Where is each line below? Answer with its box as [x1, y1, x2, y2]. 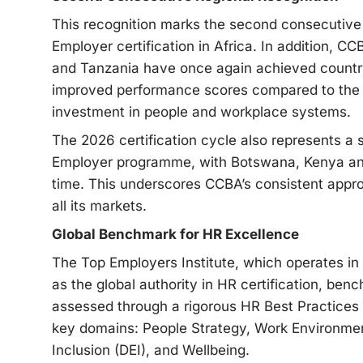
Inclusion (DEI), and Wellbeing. [52, 341, 250, 358]
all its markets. [52, 197, 147, 214]
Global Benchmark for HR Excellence [52, 225, 302, 242]
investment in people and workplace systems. [52, 103, 351, 120]
